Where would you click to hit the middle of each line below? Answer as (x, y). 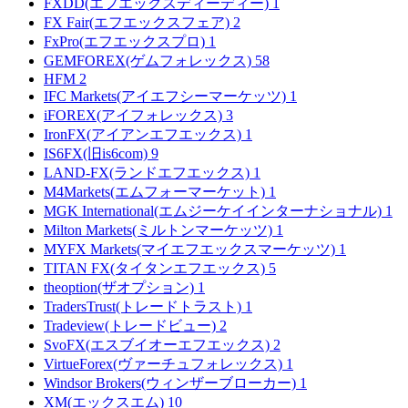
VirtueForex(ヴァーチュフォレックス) (165, 363)
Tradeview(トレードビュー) (132, 325)
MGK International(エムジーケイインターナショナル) (214, 210)
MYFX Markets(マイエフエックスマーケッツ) (191, 249)
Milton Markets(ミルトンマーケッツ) (160, 229)
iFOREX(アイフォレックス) (135, 115)
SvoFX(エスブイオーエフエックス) (158, 344)
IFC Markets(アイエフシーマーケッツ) (167, 96)
